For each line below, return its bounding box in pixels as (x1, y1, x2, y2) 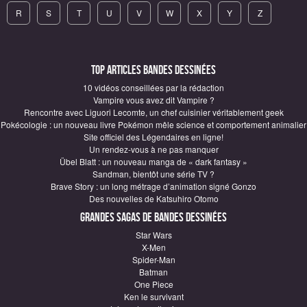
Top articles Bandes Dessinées (91, 62, 216, 77)
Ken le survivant (123, 290, 184, 302)
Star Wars (135, 228, 172, 241)
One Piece (134, 278, 173, 290)
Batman (139, 265, 168, 278)
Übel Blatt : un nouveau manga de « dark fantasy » (60, 155, 247, 167)
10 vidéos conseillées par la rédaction (83, 81, 224, 93)
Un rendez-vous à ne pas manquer (88, 143, 219, 155)
